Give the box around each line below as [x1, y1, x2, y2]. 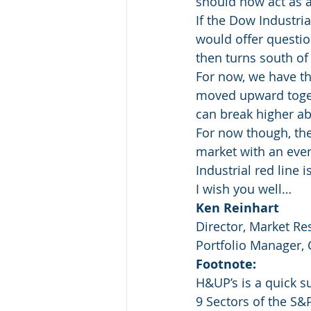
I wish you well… [196, 180, 292, 197]
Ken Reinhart [196, 199, 279, 217]
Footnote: [196, 255, 256, 273]
